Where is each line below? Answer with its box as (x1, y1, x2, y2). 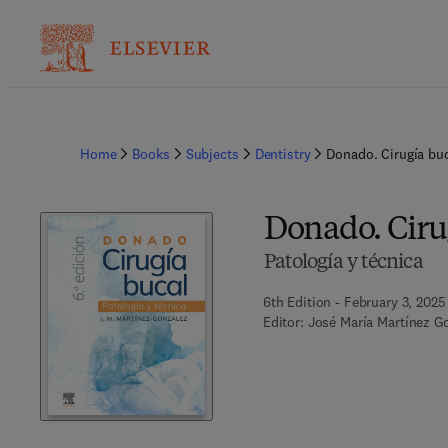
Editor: (262, 313, 304, 331)
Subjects (185, 145, 239, 163)
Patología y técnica (263, 253, 423, 273)
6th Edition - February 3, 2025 (262, 293, 446, 311)
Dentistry (254, 145, 311, 163)
